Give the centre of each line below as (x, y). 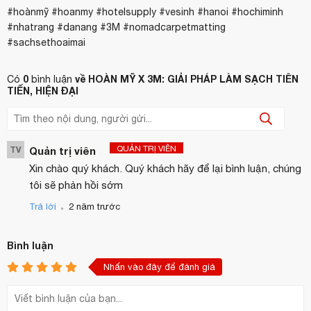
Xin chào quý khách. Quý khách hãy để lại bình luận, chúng (165, 169)
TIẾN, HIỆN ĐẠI (43, 91)
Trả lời (43, 207)
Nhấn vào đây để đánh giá (159, 267)
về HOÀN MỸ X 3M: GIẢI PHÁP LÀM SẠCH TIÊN (187, 79)
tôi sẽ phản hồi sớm (76, 185)
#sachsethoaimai (46, 43)
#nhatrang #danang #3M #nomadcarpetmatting (116, 27)
